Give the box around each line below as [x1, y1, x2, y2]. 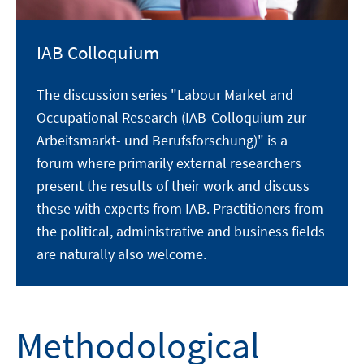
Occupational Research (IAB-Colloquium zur [37, 108, 306, 128]
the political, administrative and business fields [37, 222, 325, 241]
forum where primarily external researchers [37, 154, 301, 173]
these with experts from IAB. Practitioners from [37, 199, 323, 219]
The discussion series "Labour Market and [37, 85, 293, 105]
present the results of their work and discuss [37, 176, 310, 196]
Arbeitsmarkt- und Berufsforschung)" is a [37, 131, 288, 150]
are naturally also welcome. [37, 245, 206, 264]
